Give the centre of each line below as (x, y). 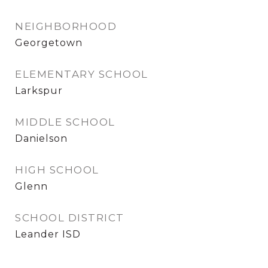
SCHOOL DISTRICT (70, 218)
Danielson (41, 138)
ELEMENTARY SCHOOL (82, 74)
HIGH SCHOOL (57, 170)
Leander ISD (48, 234)
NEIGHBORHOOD (66, 26)
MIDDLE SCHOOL (65, 122)
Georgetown (49, 43)
